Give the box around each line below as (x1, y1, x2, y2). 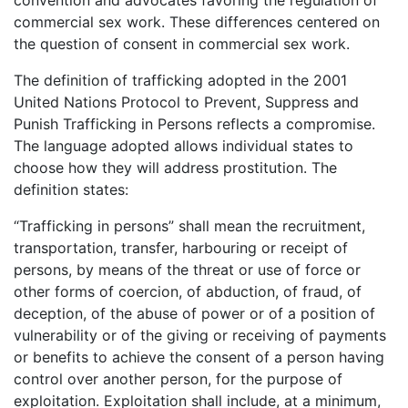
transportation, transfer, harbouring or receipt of (14, 238, 348, 257)
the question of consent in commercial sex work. (14, 34, 350, 53)
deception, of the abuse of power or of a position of (14, 303, 375, 322)
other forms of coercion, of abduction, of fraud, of (14, 281, 362, 301)
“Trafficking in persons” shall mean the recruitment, (14, 216, 365, 235)
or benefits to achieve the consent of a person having (14, 347, 384, 366)
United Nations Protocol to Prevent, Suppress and (14, 92, 359, 111)
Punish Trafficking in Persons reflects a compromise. (14, 114, 375, 133)
